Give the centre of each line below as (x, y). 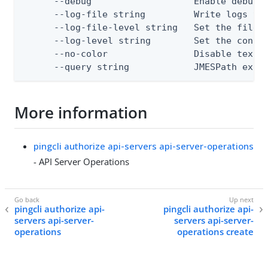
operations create (215, 232)
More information (81, 113)
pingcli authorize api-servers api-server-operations (144, 146)
